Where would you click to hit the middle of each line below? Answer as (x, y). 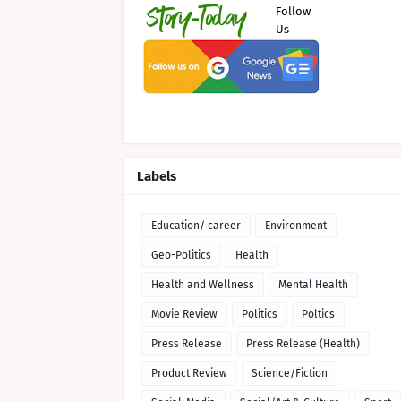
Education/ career (196, 226)
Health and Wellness (203, 285)
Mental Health (313, 285)
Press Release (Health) (303, 344)
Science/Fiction (290, 373)
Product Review (189, 373)
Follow (293, 11)
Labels (157, 176)
